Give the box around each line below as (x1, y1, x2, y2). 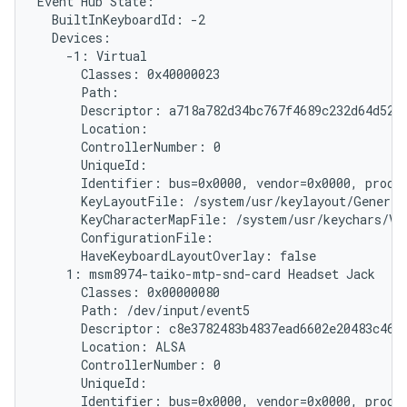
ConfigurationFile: (37, 229, 213, 246)
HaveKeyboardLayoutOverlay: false (37, 247, 316, 264)
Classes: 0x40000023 (37, 65, 220, 83)
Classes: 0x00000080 (37, 283, 220, 301)
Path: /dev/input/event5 (37, 302, 250, 319)
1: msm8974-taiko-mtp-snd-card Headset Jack (37, 265, 375, 283)
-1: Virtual (37, 47, 147, 65)
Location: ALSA (37, 338, 185, 355)
